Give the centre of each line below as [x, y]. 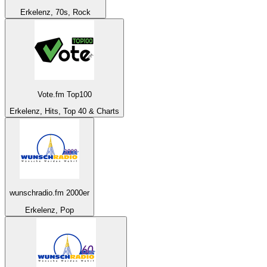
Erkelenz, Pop [49, 210]
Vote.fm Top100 [64, 94]
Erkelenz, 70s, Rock [55, 13]
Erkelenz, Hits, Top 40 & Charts [64, 111]
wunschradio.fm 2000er [49, 193]
